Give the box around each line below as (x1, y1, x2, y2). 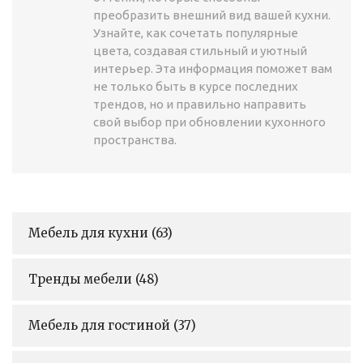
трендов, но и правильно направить (93, 96, 306, 111)
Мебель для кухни (28, 224, 152, 241)
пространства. (93, 132, 177, 147)
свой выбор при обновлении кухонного (93, 114, 326, 129)
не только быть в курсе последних (93, 79, 298, 93)
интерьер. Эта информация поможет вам (93, 61, 332, 75)
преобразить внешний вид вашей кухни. (93, 7, 331, 22)
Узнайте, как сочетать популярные (93, 25, 298, 40)
